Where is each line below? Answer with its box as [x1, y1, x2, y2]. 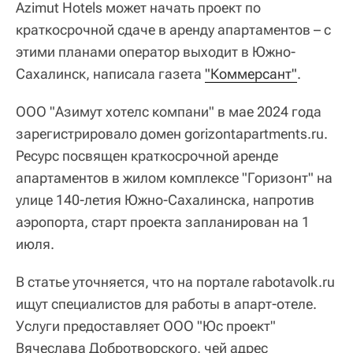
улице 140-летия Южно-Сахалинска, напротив [16, 191, 314, 208]
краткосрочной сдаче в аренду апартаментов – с [16, 20, 331, 38]
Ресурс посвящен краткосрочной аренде [16, 147, 278, 164]
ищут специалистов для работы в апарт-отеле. [16, 295, 317, 312]
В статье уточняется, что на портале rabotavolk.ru [16, 273, 335, 290]
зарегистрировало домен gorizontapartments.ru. [16, 124, 328, 142]
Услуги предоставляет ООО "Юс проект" [16, 317, 276, 334]
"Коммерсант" [205, 65, 297, 82]
